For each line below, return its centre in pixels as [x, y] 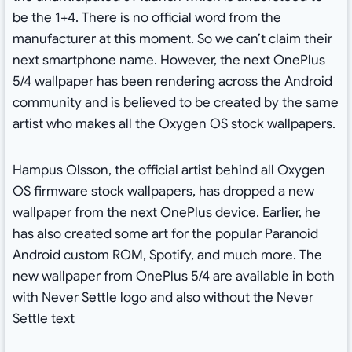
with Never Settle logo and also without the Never [163, 297]
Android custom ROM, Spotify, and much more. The [167, 255]
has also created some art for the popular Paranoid [165, 233]
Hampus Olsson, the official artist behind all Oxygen [169, 170]
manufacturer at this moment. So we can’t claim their [172, 38]
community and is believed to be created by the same [175, 102]
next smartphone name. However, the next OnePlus [169, 60]
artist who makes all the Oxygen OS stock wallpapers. [174, 123]
